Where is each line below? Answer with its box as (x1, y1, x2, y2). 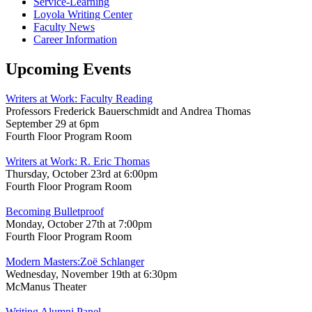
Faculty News (33, 21, 95, 33)
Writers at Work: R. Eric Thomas (6, 155, 150, 168)
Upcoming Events (6, 60, 131, 79)
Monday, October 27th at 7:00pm (6, 218, 152, 231)
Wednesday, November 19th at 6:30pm (6, 268, 177, 281)
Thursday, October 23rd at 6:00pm (6, 168, 160, 180)
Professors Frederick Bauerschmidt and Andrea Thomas (6, 105, 251, 118)
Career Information (33, 33, 117, 46)
